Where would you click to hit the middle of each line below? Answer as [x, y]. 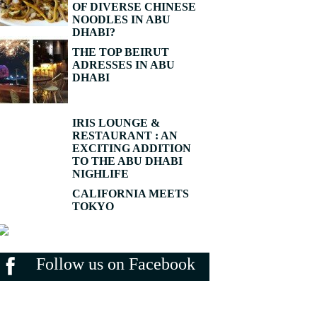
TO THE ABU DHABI [127, 161]
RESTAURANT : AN [125, 136]
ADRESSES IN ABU [123, 65]
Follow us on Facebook [116, 264]
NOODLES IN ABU [121, 19]
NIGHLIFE [100, 174]
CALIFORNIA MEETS [131, 194]
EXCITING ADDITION [132, 148]
